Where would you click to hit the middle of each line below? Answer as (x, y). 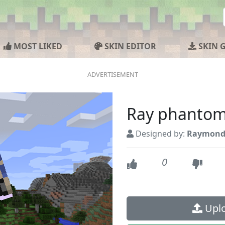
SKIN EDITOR (129, 46)
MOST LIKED (37, 46)
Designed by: (160, 134)
